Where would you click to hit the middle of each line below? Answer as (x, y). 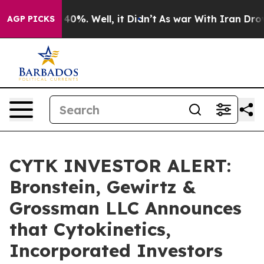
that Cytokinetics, (90, 229)
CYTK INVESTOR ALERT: (120, 166)
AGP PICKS (31, 19)
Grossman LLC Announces (126, 208)
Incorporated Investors (116, 250)
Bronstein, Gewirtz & (103, 187)
